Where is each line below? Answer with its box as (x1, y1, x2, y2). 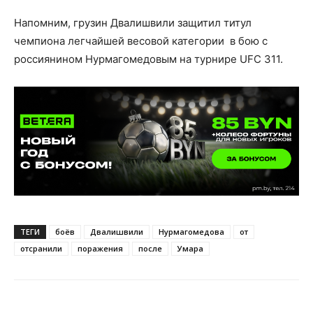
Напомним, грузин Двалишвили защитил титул (14, 15, 252, 29)
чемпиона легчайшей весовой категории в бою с (14, 34, 268, 48)
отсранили (20, 242, 62, 254)
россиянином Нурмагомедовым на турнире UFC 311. (14, 52, 283, 66)
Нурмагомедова (159, 226, 224, 237)
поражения (78, 242, 123, 254)
